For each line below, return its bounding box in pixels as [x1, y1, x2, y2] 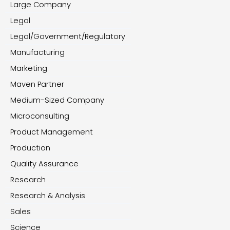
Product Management [10, 126, 93, 137]
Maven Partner [10, 79, 64, 89]
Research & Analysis [10, 190, 85, 201]
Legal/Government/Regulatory [10, 31, 125, 42]
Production [10, 142, 50, 153]
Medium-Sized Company [10, 94, 104, 105]
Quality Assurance [10, 158, 79, 169]
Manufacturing [10, 47, 65, 57]
